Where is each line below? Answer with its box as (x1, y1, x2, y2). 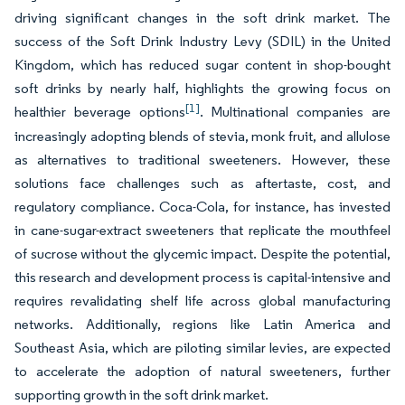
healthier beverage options (14, 103, 185, 121)
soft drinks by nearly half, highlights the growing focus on (14, 80, 391, 98)
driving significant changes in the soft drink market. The (14, 9, 391, 27)
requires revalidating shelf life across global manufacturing (14, 292, 391, 310)
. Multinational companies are (199, 103, 391, 121)
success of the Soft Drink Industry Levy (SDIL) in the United (14, 33, 391, 51)
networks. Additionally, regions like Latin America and (14, 316, 391, 334)
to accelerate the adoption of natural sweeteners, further (14, 363, 391, 381)
